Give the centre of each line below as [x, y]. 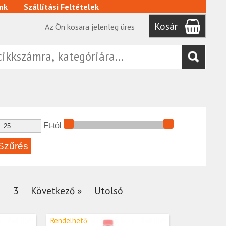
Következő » [56, 190]
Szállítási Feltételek [61, 7]
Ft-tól [51, 126]
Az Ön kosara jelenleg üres [90, 26]
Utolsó [109, 190]
